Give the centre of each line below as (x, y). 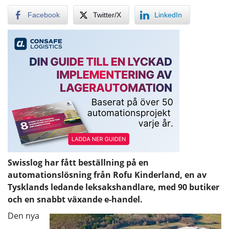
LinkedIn (168, 15)
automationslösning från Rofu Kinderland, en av (107, 175)
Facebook (44, 15)
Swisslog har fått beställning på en (78, 162)
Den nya (24, 215)
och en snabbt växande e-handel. (75, 199)
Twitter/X (107, 15)
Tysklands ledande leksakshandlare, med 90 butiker (113, 187)
